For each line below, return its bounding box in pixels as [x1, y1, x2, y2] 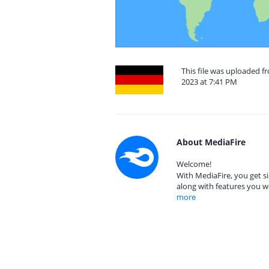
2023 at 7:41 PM [181, 76, 237, 87]
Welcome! [177, 159, 211, 169]
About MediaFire [177, 136, 246, 148]
